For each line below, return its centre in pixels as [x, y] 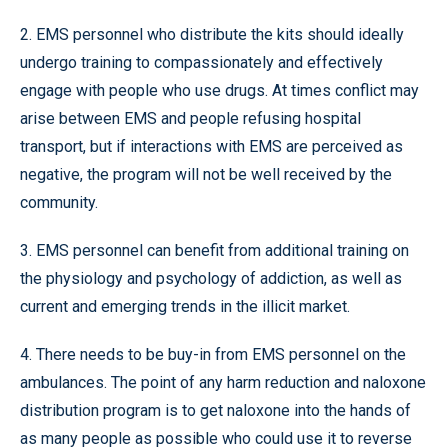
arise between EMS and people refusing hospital [190, 118]
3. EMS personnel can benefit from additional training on [214, 250]
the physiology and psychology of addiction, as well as [211, 278]
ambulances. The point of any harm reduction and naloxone [223, 382]
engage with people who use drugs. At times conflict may [219, 90]
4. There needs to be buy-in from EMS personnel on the [213, 354]
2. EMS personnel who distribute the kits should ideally [212, 34]
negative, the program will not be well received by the [206, 174]
